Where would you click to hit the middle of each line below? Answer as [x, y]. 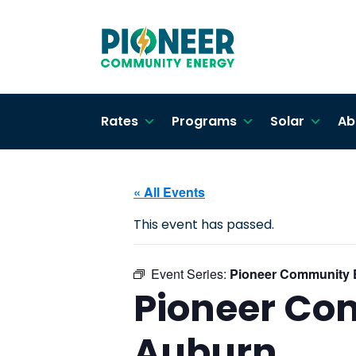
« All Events [169, 192]
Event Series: [190, 274]
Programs [204, 121]
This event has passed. [204, 224]
